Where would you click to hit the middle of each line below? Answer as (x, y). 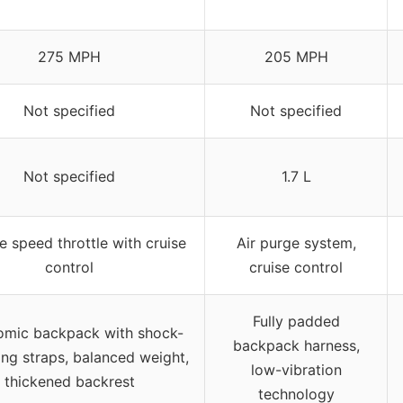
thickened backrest (69, 381)
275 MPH (69, 56)
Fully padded (296, 321)
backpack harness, (296, 345)
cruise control (296, 267)
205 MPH (296, 56)
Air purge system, (296, 242)
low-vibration (296, 369)
